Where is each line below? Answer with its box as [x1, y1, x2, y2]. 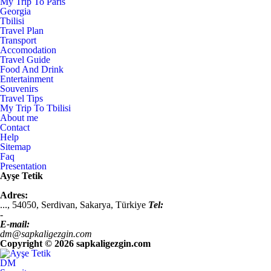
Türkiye [116, 200, 148, 210]
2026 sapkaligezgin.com [54, 238, 151, 249]
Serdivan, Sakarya [41, 200, 111, 210]
